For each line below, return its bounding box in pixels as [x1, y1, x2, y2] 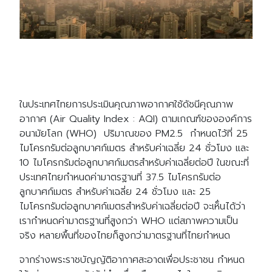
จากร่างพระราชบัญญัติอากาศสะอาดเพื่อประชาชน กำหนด [19, 252, 245, 267]
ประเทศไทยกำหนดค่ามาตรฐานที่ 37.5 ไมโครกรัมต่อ [19, 169, 221, 185]
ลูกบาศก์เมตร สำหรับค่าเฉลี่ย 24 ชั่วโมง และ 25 [19, 184, 211, 199]
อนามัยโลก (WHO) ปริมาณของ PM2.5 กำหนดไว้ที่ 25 [19, 126, 248, 141]
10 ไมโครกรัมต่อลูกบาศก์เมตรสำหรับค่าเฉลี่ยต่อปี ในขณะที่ [19, 155, 249, 170]
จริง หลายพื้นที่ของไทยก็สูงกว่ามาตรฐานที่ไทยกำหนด [19, 228, 230, 243]
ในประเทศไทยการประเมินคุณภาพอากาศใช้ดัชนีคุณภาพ [19, 97, 233, 112]
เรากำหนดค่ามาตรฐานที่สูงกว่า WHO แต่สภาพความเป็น [19, 213, 238, 228]
